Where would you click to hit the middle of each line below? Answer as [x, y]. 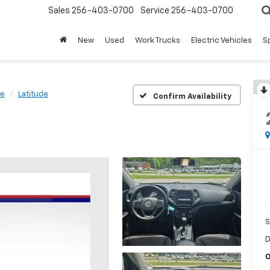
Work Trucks [158, 41]
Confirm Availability [192, 96]
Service [155, 11]
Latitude [33, 94]
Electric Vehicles [221, 41]
